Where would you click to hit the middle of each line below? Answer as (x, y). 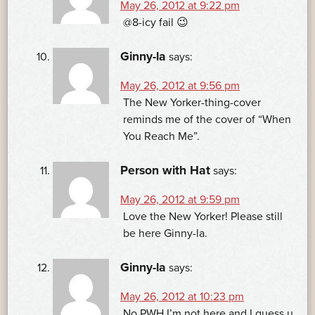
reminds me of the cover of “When (207, 120)
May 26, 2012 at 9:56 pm (180, 86)
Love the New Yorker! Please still (203, 217)
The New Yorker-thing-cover (192, 103)
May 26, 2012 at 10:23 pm (182, 297)
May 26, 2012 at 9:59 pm (180, 200)
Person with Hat (165, 171)
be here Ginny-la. (165, 234)
